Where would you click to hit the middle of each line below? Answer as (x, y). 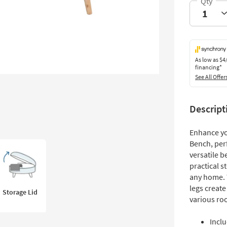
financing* (209, 67)
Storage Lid (20, 192)
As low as (207, 60)
